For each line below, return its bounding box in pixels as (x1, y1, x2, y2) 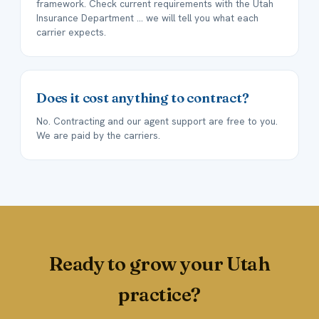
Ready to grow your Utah (48, 252, 271, 276)
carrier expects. (36, 26, 106, 39)
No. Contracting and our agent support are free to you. (36, 115, 278, 128)
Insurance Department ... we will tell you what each (36, 11, 258, 25)
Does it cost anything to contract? (36, 90, 249, 107)
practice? (118, 283, 201, 307)
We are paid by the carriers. (36, 129, 160, 142)
